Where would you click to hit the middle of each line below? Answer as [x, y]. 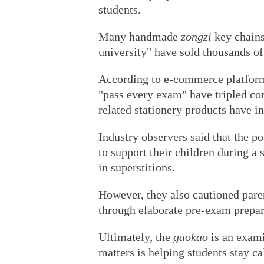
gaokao [191, 237]
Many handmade [140, 37]
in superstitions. [137, 167]
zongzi [196, 37]
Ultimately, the [136, 237]
